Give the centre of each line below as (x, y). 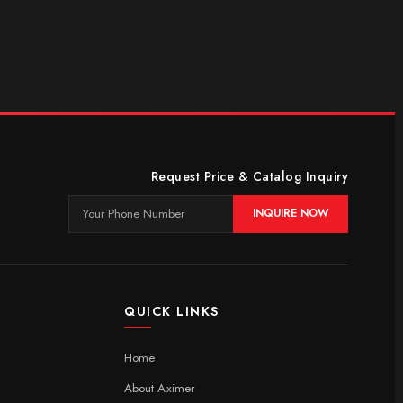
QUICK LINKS (172, 311)
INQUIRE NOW (291, 214)
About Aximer (160, 388)
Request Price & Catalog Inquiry (249, 176)
